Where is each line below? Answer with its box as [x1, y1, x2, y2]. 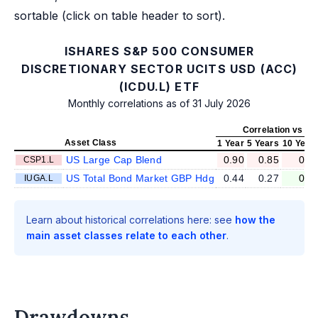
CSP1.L [23, 154, 55, 165]
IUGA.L [24, 172, 53, 183]
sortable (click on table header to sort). [14, 8, 225, 23]
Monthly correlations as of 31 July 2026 [68, 97, 251, 109]
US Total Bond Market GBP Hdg [66, 172, 214, 184]
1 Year [217, 138, 244, 148]
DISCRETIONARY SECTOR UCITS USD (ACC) [21, 61, 298, 76]
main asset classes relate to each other [26, 229, 226, 241]
